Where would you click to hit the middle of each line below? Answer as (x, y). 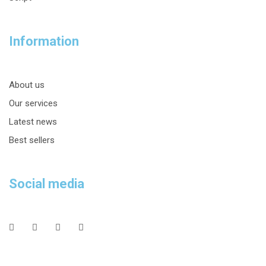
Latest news (33, 122)
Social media (47, 184)
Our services (33, 103)
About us (27, 85)
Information (44, 41)
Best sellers (32, 140)
